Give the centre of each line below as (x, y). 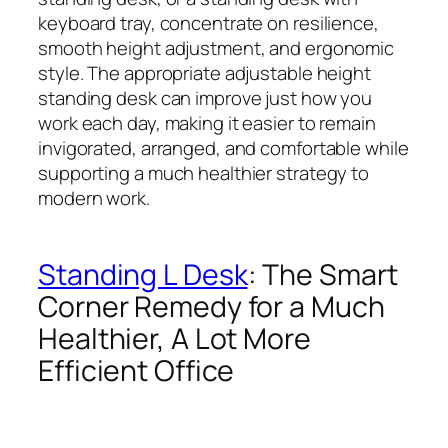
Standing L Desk (143, 275)
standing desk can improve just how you (205, 97)
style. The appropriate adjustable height (204, 72)
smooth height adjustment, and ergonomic (216, 47)
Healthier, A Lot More (174, 339)
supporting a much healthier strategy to (204, 172)
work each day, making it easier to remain (207, 122)
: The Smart (322, 275)
